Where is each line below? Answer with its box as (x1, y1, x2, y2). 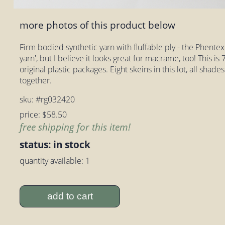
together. (20, 74, 52, 86)
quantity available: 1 (20, 155, 90, 166)
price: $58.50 (20, 108, 67, 120)
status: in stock (20, 137, 91, 151)
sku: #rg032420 (20, 93, 75, 105)
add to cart (47, 191, 93, 202)
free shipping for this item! (20, 120, 131, 134)
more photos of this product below (20, 18, 176, 32)
